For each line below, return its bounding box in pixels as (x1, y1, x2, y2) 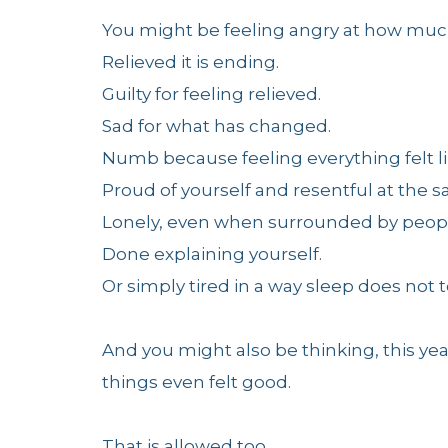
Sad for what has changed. (102, 116, 331, 136)
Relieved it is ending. (102, 52, 279, 72)
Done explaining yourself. (102, 244, 322, 264)
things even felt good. (102, 372, 291, 392)
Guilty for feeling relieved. (102, 84, 321, 104)
